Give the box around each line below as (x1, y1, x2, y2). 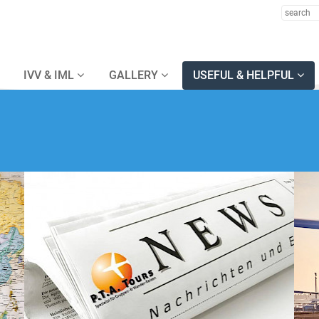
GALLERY (109, 68, 161, 82)
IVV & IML (23, 68, 77, 82)
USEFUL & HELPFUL (193, 68, 297, 82)
